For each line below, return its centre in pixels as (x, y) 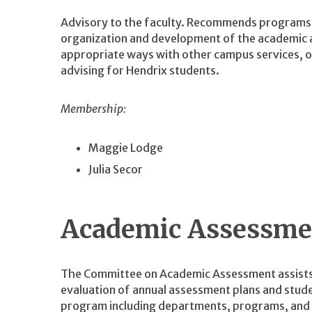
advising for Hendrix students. (140, 70)
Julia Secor (116, 169)
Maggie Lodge (126, 147)
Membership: (93, 109)
